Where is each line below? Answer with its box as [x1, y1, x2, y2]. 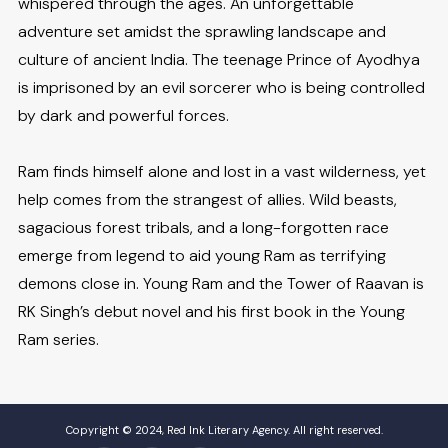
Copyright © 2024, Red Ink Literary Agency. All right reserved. [65, 423, 383, 438]
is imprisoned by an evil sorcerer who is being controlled [17, 77, 425, 99]
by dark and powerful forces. [17, 105, 229, 127]
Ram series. [17, 329, 99, 351]
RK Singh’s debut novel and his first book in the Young [17, 301, 405, 323]
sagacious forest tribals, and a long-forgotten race [17, 217, 389, 239]
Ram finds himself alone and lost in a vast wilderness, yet [17, 161, 426, 183]
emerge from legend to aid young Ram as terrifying [17, 245, 386, 267]
